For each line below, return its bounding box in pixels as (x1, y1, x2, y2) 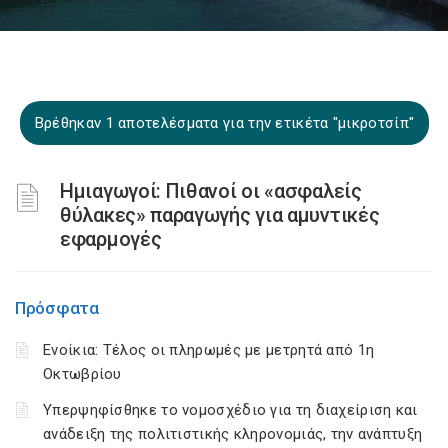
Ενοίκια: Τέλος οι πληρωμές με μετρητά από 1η (43, 341, 375, 359)
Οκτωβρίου (43, 365, 122, 383)
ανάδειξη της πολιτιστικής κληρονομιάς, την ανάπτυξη (43, 425, 423, 443)
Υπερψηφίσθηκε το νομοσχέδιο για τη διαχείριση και (43, 401, 418, 419)
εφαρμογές (60, 227, 162, 251)
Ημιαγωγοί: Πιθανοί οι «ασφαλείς (60, 179, 362, 203)
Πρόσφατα (15, 298, 99, 318)
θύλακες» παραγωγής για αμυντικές (60, 203, 380, 227)
